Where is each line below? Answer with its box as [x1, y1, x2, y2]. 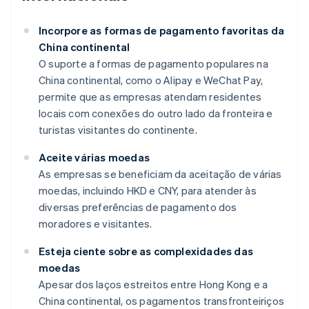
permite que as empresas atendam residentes [39, 90, 262, 104]
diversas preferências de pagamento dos [39, 200, 237, 215]
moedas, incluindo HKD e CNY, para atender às [39, 183, 257, 198]
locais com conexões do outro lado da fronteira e [39, 106, 273, 121]
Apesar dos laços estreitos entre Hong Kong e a [39, 277, 268, 292]
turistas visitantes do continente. [39, 123, 197, 137]
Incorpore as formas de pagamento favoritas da [39, 23, 285, 38]
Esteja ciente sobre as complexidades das [39, 244, 253, 259]
